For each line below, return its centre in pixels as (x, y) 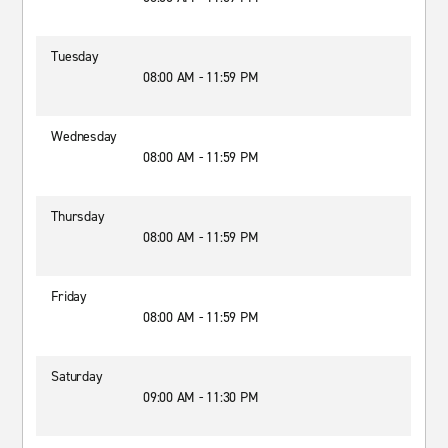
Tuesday (75, 56)
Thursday (78, 216)
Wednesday (84, 136)
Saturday (77, 376)
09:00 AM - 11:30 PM (201, 397)
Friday (69, 296)
